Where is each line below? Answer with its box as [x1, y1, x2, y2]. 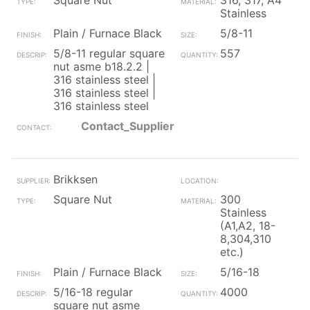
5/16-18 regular [53, 285, 133, 299]
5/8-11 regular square [53, 46, 165, 60]
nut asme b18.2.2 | [53, 60, 149, 73]
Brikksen [53, 172, 98, 186]
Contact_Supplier [81, 119, 174, 133]
